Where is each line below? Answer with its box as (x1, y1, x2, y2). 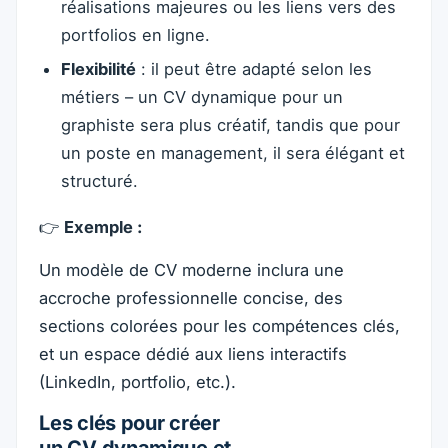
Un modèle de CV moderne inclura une (39, 260, 345, 281)
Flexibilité (60, 59, 136, 80)
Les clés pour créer (39, 411, 220, 436)
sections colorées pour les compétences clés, (39, 316, 401, 337)
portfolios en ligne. (60, 25, 210, 46)
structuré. (60, 171, 138, 192)
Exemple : (64, 216, 144, 237)
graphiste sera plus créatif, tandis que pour (60, 115, 400, 136)
